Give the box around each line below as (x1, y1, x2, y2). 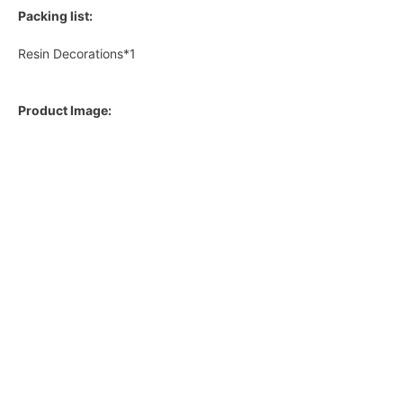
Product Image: (18, 103, 112, 119)
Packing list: (18, 8, 93, 24)
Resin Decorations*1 (18, 46, 136, 62)
